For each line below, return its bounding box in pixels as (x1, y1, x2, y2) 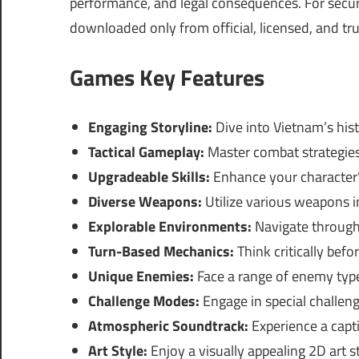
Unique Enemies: (87, 265, 194, 288)
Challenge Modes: (87, 290, 200, 313)
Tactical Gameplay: (87, 141, 204, 163)
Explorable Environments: (87, 216, 252, 238)
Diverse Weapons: (87, 191, 202, 213)
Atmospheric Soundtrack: (87, 315, 248, 337)
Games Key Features (70, 60, 264, 95)
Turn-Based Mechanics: (87, 240, 234, 263)
